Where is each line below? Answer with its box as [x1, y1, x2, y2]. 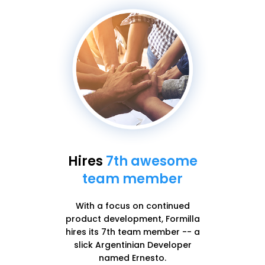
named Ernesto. [99, 251, 166, 264]
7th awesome [105, 151, 198, 170]
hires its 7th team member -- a [65, 225, 200, 238]
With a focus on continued [75, 199, 190, 212]
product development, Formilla [65, 212, 200, 225]
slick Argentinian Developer [73, 238, 192, 251]
